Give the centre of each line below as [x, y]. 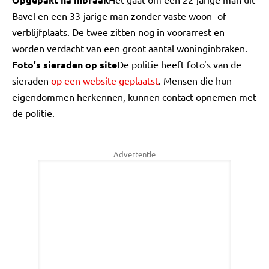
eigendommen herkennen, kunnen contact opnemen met [134, 97]
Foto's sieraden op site [65, 65]
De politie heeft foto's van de [179, 64]
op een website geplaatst [105, 80]
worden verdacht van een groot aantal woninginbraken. [130, 48]
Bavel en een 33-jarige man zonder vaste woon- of [119, 16]
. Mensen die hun [195, 80]
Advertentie [134, 154]
